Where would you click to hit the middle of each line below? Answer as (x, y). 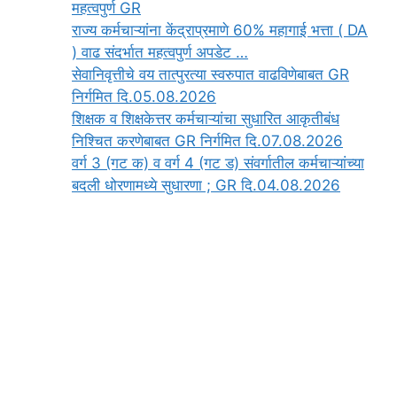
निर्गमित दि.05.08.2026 (144, 97)
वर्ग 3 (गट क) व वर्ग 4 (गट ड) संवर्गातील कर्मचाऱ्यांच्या (218, 163)
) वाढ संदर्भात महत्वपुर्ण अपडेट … (160, 53)
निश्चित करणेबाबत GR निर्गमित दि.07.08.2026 (207, 141)
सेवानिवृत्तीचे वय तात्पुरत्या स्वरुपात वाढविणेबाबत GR (210, 75)
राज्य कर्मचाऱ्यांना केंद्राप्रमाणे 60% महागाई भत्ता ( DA (220, 31)
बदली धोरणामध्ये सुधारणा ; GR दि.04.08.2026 (206, 186)
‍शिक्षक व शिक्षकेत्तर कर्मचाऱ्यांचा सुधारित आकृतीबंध (206, 119)
